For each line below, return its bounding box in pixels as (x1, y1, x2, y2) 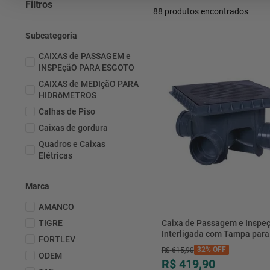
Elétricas (39, 150, 73, 160)
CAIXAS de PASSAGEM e (39, 51, 131, 61)
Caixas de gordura (39, 122, 108, 133)
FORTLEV (39, 234, 76, 244)
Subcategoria (25, 30, 77, 40)
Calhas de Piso (39, 106, 96, 116)
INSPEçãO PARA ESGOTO (39, 62, 135, 72)
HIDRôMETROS (39, 90, 97, 100)
